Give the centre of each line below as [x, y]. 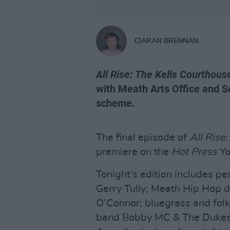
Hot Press [194, 152]
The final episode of [143, 138]
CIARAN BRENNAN [166, 41]
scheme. [116, 103]
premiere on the [134, 152]
